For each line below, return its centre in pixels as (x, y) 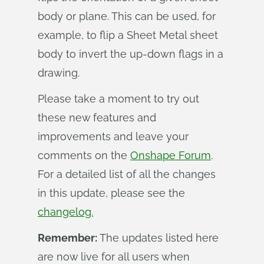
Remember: (67, 238)
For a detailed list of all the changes (127, 174)
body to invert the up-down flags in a (131, 54)
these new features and (97, 118)
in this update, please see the (111, 193)
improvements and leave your (113, 136)
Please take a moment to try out (118, 99)
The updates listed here (158, 238)
